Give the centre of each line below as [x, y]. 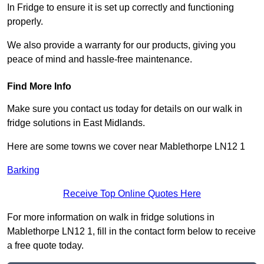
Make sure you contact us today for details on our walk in [125, 109]
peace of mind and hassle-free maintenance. [100, 60]
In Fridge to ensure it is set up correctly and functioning [121, 8]
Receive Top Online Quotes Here [132, 194]
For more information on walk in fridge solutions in [111, 217]
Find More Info [39, 87]
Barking [23, 170]
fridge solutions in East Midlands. [76, 123]
